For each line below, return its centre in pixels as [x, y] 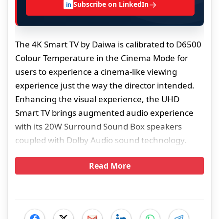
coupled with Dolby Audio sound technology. [101, 140]
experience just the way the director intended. [105, 86]
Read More [109, 166]
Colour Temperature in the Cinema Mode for [102, 58]
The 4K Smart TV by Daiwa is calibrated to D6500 [108, 44]
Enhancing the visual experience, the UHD [97, 99]
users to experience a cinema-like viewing [96, 72]
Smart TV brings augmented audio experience [104, 113]
